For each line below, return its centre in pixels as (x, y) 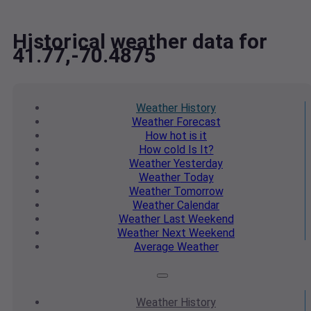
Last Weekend (197, 219)
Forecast (197, 122)
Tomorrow (197, 192)
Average (154, 247)
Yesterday (197, 164)
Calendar (197, 205)
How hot (166, 136)
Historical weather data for (140, 42)
